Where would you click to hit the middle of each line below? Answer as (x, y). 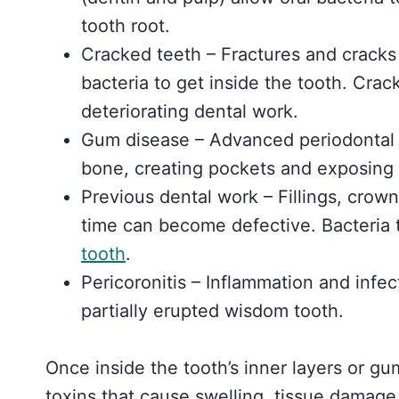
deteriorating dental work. (190, 111)
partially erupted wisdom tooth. (212, 310)
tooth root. (126, 25)
